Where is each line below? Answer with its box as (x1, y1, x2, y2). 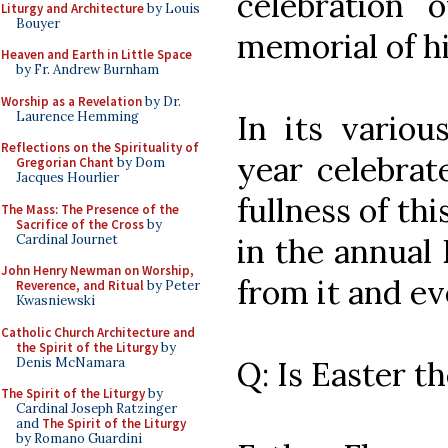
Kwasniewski (16, 292, 95, 309)
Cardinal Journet (16, 230, 118, 248)
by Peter (144, 277, 200, 294)
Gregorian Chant (16, 154, 114, 171)
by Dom (114, 154, 165, 171)
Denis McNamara (16, 353, 125, 371)
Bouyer (16, 14, 60, 32)
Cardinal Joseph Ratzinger (16, 400, 177, 417)
